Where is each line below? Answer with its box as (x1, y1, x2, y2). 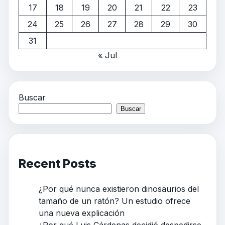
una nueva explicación (39, 207, 125, 218)
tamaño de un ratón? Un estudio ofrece (39, 195, 190, 206)
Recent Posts (19, 156, 96, 171)
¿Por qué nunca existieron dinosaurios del (39, 183, 199, 194)
